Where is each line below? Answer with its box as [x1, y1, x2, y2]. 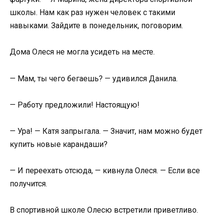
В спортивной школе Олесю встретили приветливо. [10, 205, 198, 215]
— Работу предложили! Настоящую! [10, 100, 140, 109]
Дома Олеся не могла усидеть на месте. [10, 47, 155, 57]
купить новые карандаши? [10, 140, 108, 149]
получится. [10, 179, 47, 189]
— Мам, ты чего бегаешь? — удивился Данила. [10, 73, 178, 83]
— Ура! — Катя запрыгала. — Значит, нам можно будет [10, 127, 202, 136]
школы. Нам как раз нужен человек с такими [10, 8, 175, 18]
